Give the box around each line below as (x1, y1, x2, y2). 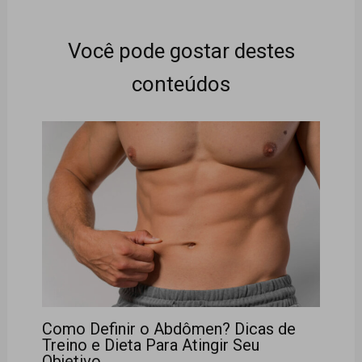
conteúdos (132, 71, 230, 96)
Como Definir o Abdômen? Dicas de (41, 319, 296, 339)
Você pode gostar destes (67, 38, 295, 63)
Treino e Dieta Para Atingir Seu (41, 335, 259, 356)
